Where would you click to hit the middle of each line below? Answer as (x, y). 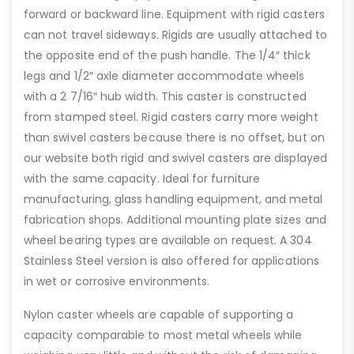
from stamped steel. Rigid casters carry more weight (171, 117)
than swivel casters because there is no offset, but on (174, 137)
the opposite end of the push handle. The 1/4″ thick (167, 55)
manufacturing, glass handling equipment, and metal (173, 199)
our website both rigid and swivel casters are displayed (175, 158)
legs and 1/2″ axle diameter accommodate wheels (164, 76)
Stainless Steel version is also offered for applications (171, 261)
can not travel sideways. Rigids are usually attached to (175, 35)
